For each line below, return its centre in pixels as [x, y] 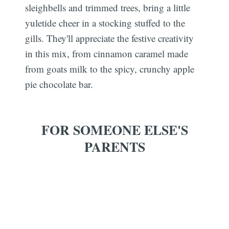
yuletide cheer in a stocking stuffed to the [105, 23]
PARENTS [114, 146]
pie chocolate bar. [59, 84]
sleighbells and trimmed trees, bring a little [108, 8]
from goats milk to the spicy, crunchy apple [110, 69]
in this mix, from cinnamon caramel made [107, 54]
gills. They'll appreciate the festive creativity [110, 38]
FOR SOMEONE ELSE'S [114, 130]
